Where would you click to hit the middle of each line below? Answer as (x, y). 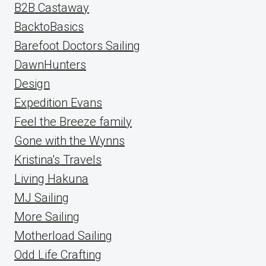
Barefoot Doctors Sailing (77, 46)
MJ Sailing (42, 198)
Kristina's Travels (58, 160)
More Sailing (47, 217)
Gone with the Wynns (69, 141)
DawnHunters (50, 65)
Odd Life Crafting (58, 255)
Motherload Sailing (63, 236)
